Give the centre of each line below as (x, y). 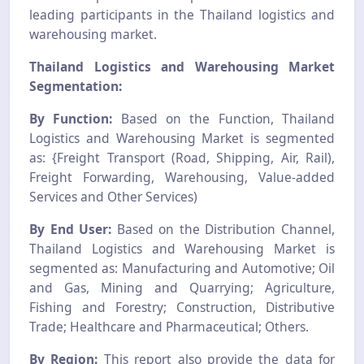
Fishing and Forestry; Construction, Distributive (182, 307)
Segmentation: (76, 86)
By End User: (71, 229)
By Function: (71, 118)
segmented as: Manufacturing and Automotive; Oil (182, 268)
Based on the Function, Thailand (224, 118)
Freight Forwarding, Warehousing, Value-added (182, 177)
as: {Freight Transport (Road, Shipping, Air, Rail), (182, 157)
